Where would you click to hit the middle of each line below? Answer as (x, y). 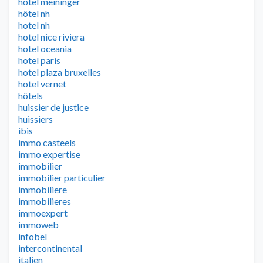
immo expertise (49, 154)
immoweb (38, 225)
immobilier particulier (62, 178)
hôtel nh (34, 14)
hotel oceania (45, 49)
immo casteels (47, 143)
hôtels (31, 96)
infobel (33, 237)
